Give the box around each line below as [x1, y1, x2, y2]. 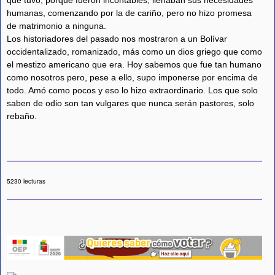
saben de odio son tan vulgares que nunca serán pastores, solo [7, 98, 254, 109]
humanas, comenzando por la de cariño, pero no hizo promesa [7, 8, 252, 18]
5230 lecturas [7, 176, 45, 185]
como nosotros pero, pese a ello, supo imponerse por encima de [7, 72, 258, 83]
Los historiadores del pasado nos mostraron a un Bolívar [7, 34, 227, 44]
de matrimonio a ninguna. [7, 21, 106, 31]
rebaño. [7, 111, 37, 122]
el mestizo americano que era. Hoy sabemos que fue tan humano [7, 60, 261, 70]
